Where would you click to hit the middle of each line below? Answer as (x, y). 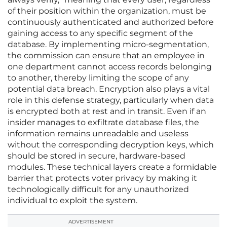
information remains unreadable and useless (98, 134)
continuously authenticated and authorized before (111, 22)
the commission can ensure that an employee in (106, 56)
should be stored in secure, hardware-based (97, 156)
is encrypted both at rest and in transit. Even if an (107, 111)
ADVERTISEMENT (91, 222)
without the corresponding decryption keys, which (111, 145)
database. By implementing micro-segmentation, (108, 45)
